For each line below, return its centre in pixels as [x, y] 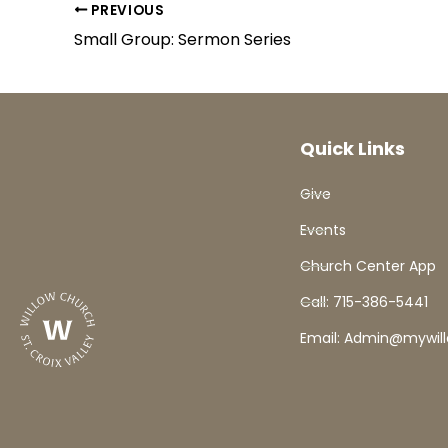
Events [323, 230]
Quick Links [352, 148]
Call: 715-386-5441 [364, 302]
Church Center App [368, 266]
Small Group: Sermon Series [182, 39]
